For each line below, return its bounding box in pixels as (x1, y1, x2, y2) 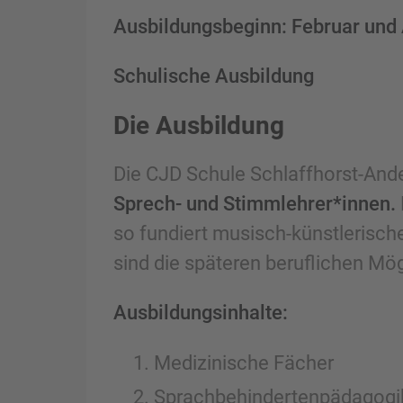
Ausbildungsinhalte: (113, 300, 288, 325)
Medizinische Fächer (153, 350, 334, 374)
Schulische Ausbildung (113, 64, 314, 88)
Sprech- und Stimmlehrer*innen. (113, 192, 396, 216)
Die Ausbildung (113, 110, 284, 140)
